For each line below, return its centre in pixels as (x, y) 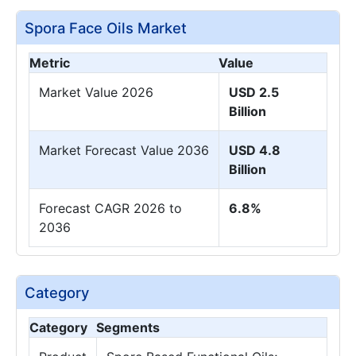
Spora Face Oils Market (106, 27)
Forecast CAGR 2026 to (110, 208)
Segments (128, 327)
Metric (50, 62)
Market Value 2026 (96, 92)
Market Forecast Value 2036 (124, 150)
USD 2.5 (254, 92)
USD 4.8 (255, 150)
